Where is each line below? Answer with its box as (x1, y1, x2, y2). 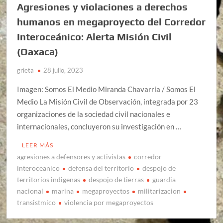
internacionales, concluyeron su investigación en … (17, 122, 182, 131)
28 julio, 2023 (43, 66, 84, 75)
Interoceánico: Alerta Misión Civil (17, 31, 172, 43)
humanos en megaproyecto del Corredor (17, 16, 206, 28)
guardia (152, 175, 176, 184)
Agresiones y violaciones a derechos (17, 1, 188, 13)
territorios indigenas (17, 175, 81, 184)
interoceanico (17, 164, 60, 173)
